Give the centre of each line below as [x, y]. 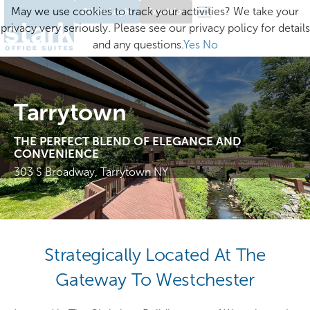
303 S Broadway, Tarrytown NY [91, 172]
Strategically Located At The [155, 254]
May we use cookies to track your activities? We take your [155, 11]
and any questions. [138, 45]
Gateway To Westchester [155, 279]
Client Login [107, 11]
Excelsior [166, 11]
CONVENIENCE [56, 154]
